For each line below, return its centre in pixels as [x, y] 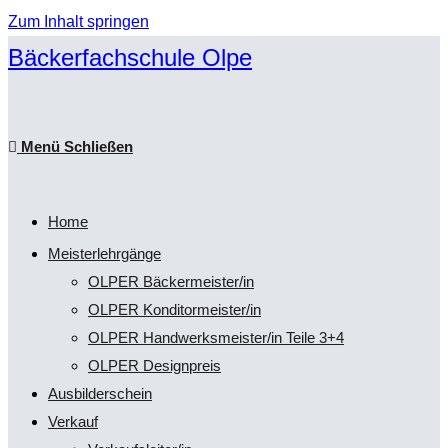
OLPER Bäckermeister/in [171, 281]
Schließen [98, 146]
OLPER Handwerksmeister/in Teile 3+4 [216, 337]
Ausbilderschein [100, 393]
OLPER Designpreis [154, 365]
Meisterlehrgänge [104, 253]
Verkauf [73, 421]
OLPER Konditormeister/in [174, 309]
